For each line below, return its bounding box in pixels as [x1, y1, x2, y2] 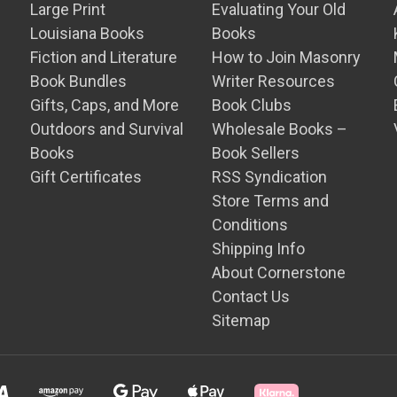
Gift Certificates [30, 167, 143, 186]
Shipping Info [212, 238, 306, 258]
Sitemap [212, 310, 271, 330]
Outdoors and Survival [30, 119, 184, 138]
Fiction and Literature [30, 47, 178, 66]
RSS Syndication [212, 167, 328, 186]
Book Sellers [212, 143, 300, 162]
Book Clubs [212, 95, 292, 114]
